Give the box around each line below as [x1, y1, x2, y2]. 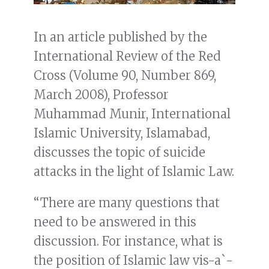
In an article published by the [34, 29, 207, 45]
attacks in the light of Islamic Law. [34, 164, 234, 180]
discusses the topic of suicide [34, 145, 205, 160]
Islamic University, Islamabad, [34, 125, 210, 141]
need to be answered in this [34, 214, 196, 230]
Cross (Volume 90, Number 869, [34, 68, 216, 83]
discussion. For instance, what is [34, 234, 223, 249]
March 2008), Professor [34, 87, 169, 103]
